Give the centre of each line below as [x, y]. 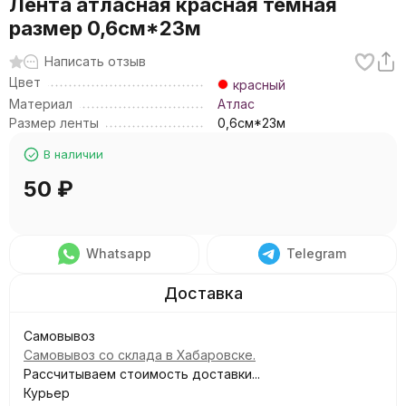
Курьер [47, 392]
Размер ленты [54, 122]
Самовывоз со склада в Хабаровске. [140, 354]
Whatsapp [118, 253]
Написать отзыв [95, 61]
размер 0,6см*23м [105, 28]
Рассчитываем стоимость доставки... [142, 373]
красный [259, 84]
